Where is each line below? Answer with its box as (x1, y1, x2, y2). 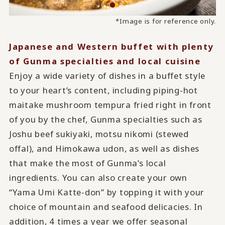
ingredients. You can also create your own (9, 171, 187, 183)
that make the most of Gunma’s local (9, 157, 166, 169)
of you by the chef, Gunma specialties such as (9, 113, 202, 125)
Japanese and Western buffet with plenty (9, 40, 214, 52)
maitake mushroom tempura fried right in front (9, 98, 211, 110)
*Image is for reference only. (116, 16, 216, 26)
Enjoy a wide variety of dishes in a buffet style (9, 69, 206, 81)
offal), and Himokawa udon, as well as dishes (9, 142, 200, 154)
